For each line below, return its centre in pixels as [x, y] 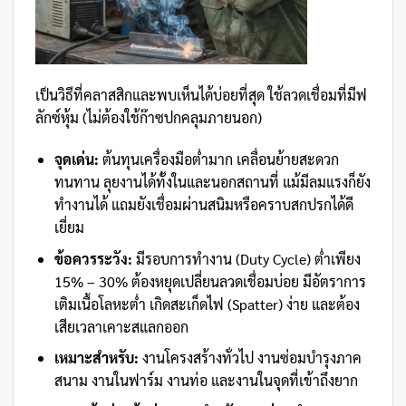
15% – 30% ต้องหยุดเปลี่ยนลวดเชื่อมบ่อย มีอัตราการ [210, 281]
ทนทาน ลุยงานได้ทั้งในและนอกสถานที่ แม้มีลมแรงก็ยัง [212, 181]
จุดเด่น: [76, 159]
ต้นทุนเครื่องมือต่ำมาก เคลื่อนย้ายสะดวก [218, 159]
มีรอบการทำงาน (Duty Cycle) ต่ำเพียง [246, 258]
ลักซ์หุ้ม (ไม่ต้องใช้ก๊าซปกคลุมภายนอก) [149, 118]
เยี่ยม [69, 227]
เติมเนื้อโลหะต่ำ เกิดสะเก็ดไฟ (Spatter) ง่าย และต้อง [207, 304]
